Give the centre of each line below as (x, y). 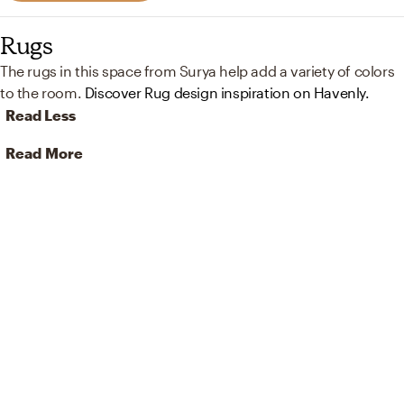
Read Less (41, 115)
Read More (44, 152)
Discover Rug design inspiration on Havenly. (227, 92)
